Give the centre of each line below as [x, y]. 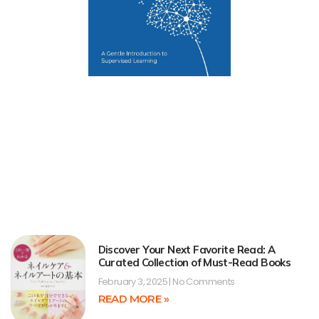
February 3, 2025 [134, 282]
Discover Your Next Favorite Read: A [187, 250]
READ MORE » [133, 299]
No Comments [203, 282]
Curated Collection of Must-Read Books [194, 263]
